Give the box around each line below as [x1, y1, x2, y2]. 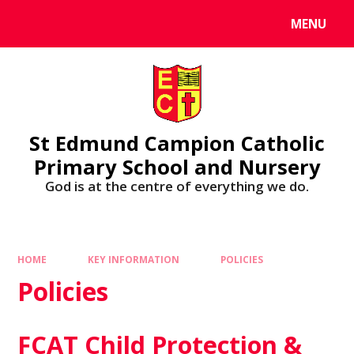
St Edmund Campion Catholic [29, 129, 325, 156]
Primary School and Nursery [33, 153, 321, 180]
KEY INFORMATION [88, 253, 179, 266]
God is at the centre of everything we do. [45, 176, 309, 195]
